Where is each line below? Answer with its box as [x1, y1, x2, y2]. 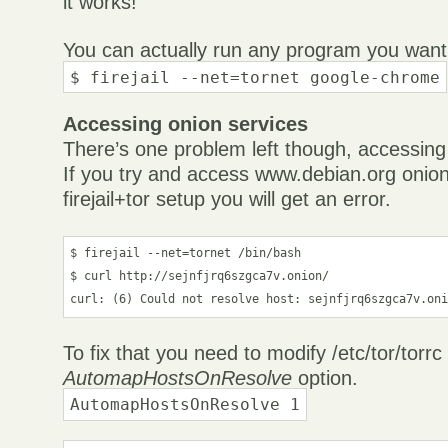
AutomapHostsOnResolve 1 [70, 395, 301, 415]
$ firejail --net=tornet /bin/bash [70, 246, 302, 261]
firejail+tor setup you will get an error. [63, 188, 392, 211]
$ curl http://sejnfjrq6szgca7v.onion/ [70, 269, 330, 284]
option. [292, 367, 359, 390]
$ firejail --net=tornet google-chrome [70, 67, 441, 87]
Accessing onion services [63, 113, 309, 136]
